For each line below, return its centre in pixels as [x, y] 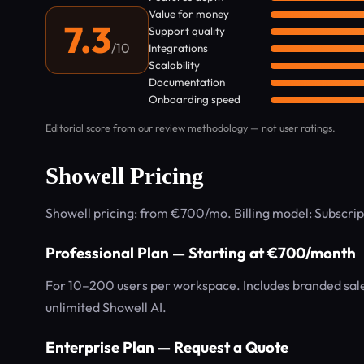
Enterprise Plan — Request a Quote [167, 347]
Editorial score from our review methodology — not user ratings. [191, 128]
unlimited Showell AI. [106, 307]
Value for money [189, 14]
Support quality [187, 31]
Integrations [178, 48]
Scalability [174, 65]
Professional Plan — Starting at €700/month [201, 253]
